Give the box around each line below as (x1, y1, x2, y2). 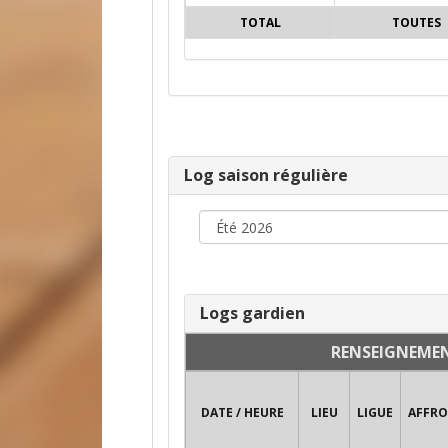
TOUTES (392, 14, 441, 31)
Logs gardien (200, 302, 305, 324)
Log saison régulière (184, 164, 348, 186)
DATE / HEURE (200, 404, 284, 421)
